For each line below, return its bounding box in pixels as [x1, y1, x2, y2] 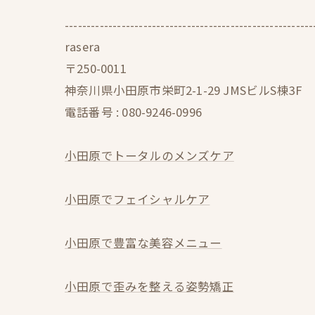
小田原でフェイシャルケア [65, 191, 210, 207]
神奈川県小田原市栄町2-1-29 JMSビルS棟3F [65, 82, 302, 98]
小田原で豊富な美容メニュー [65, 234, 222, 251]
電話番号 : [65, 103, 122, 120]
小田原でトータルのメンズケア [65, 147, 234, 164]
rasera [65, 38, 101, 55]
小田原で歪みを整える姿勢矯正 [65, 278, 234, 295]
